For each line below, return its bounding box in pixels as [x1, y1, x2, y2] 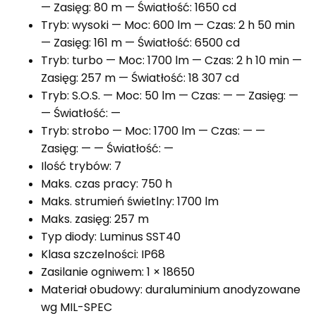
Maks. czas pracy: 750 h [41, 176, 172, 193]
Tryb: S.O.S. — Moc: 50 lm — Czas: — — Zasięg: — [41, 87, 298, 104]
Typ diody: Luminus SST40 [41, 229, 181, 245]
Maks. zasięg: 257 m [41, 211, 149, 228]
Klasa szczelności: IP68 [41, 246, 165, 263]
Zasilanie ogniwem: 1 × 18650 [41, 264, 195, 281]
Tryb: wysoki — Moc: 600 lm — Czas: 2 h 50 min [41, 17, 295, 34]
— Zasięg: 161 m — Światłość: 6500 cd [41, 35, 240, 51]
